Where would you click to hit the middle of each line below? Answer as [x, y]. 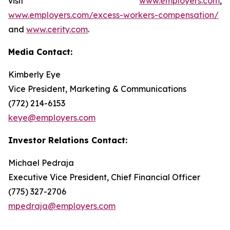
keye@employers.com [52, 118]
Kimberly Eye [34, 74]
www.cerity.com [57, 29]
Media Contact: [40, 52]
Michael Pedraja [41, 163]
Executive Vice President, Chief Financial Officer [104, 177]
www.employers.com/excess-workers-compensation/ [113, 15]
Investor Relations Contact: [68, 140]
